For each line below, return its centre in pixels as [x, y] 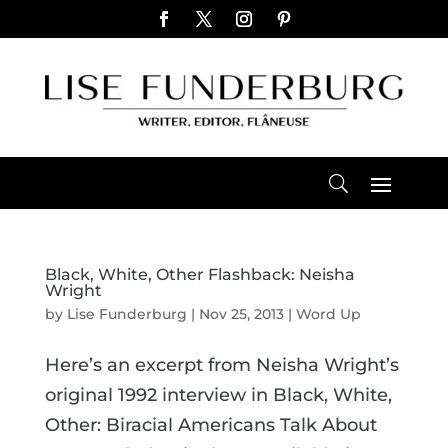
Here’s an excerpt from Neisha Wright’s [221, 364]
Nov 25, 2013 [241, 313]
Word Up [328, 313]
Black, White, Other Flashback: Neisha [199, 274]
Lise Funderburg [126, 313]
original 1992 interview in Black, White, [218, 394]
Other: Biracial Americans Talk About [210, 424]
